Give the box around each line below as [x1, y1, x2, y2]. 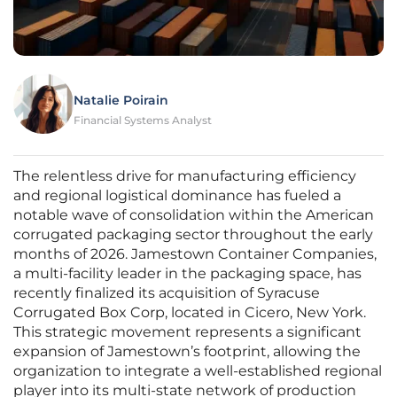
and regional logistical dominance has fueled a [13, 187, 341, 205]
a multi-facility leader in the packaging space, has [13, 265, 362, 283]
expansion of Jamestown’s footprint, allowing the [13, 343, 361, 361]
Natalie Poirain [74, 92, 168, 109]
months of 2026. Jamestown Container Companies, [13, 245, 377, 263]
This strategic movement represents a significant [13, 323, 362, 341]
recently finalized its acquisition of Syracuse [13, 284, 320, 302]
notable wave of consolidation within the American [13, 206, 374, 224]
